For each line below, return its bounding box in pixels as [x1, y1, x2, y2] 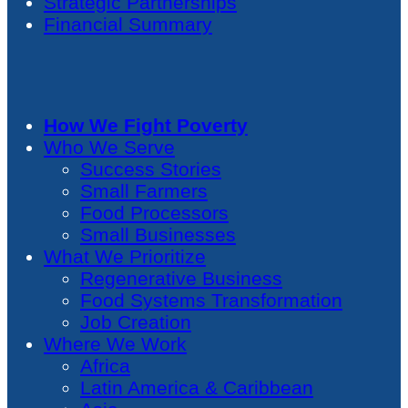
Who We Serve [44, 136, 175, 158]
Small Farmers [80, 179, 208, 201]
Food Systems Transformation [80, 289, 342, 311]
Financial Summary [44, 13, 212, 35]
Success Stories [80, 158, 221, 179]
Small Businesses [80, 223, 236, 245]
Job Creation [80, 311, 191, 332]
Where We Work [44, 332, 187, 354]
